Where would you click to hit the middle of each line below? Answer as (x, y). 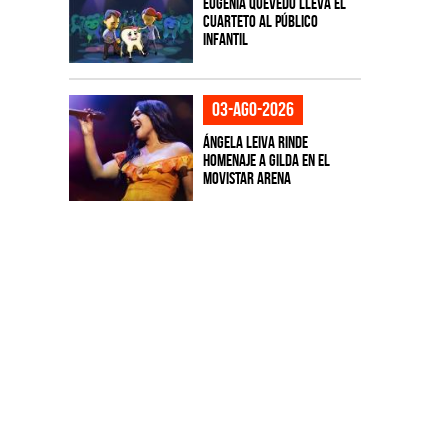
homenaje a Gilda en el (266, 159)
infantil (225, 39)
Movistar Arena (246, 177)
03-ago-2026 (252, 108)
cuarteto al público (260, 21)
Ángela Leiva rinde (255, 141)
